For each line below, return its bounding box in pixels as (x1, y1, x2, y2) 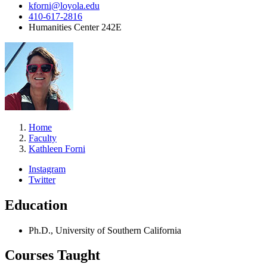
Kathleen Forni (29, 143, 85, 154)
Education (5, 197, 67, 213)
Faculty (29, 132, 57, 143)
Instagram (29, 163, 66, 174)
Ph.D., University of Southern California (29, 225, 181, 235)
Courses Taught (5, 247, 100, 263)
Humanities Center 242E (29, 21, 122, 32)
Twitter (29, 174, 55, 185)
